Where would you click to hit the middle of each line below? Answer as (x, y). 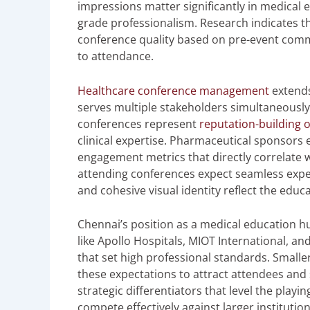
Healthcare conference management (173, 90)
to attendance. (116, 56)
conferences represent (138, 124)
